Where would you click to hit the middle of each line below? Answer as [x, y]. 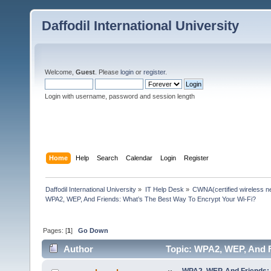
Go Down [93, 230]
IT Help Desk [164, 189]
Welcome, [60, 72]
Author [79, 249]
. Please [108, 72]
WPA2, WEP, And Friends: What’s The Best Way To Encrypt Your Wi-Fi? [151, 199]
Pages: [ [55, 230]
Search [108, 158]
